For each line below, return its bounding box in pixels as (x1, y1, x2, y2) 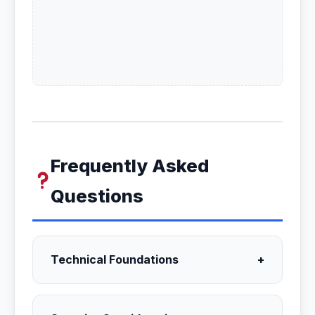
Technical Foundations (51, 252, 179, 266)
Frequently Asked (51, 155, 210, 176)
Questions (51, 185, 144, 207)
